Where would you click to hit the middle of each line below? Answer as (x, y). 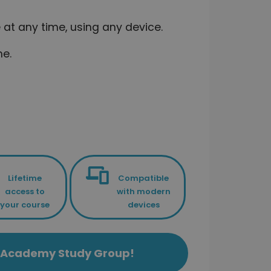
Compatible (144, 178)
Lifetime (25, 178)
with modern (143, 191)
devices (143, 204)
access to (25, 191)
